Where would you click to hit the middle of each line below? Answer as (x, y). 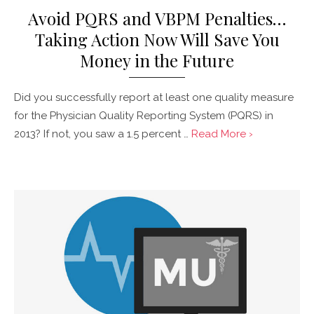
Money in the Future (157, 60)
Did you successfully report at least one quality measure (154, 97)
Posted (25, 167)
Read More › (222, 134)
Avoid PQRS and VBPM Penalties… (157, 18)
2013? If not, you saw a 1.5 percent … (103, 134)
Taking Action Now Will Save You (157, 39)
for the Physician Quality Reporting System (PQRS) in (144, 115)
